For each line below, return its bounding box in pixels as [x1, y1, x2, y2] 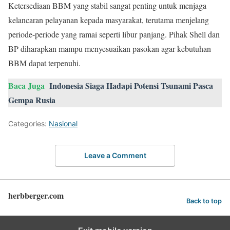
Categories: [8, 119, 49, 128]
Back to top [186, 197, 222, 205]
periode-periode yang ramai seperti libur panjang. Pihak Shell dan [8, 28, 220, 40]
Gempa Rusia [8, 93, 55, 106]
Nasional [49, 119, 78, 128]
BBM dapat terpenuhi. [8, 57, 81, 68]
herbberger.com [8, 189, 64, 202]
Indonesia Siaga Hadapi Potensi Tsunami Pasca [49, 79, 213, 91]
